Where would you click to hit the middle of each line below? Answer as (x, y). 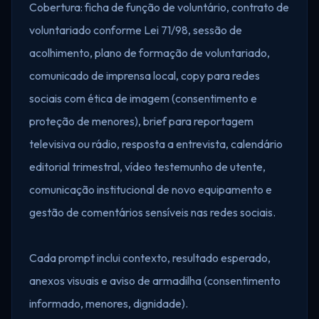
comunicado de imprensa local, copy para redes (145, 75)
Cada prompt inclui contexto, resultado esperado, (150, 258)
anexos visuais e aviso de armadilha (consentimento (155, 281)
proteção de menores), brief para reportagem (141, 121)
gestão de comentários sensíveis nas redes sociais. (152, 212)
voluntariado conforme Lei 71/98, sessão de (136, 30)
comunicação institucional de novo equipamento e (151, 189)
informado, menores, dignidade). (109, 303)
